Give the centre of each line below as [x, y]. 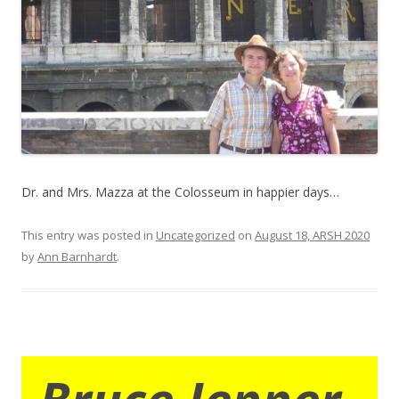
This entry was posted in [89, 236]
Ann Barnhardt [77, 257]
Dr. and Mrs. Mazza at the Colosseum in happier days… [180, 192]
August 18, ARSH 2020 [312, 236]
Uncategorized [195, 236]
